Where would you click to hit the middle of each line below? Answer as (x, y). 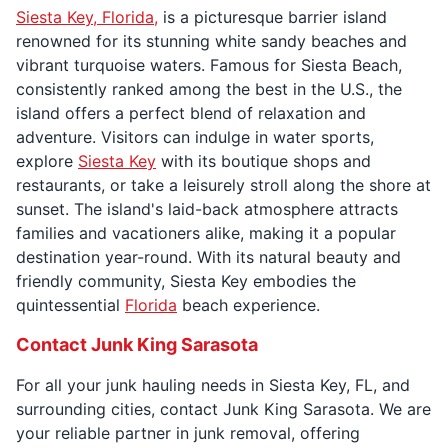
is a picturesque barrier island (272, 16)
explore (47, 160)
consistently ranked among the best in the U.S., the (209, 88)
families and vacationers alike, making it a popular (206, 232)
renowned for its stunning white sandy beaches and (211, 40)
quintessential (70, 304)
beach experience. (248, 304)
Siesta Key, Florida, (87, 16)
